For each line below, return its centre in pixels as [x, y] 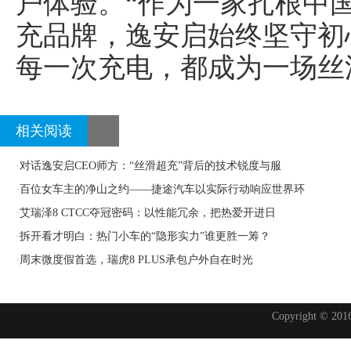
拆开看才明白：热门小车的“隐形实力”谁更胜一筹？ [145, 236]
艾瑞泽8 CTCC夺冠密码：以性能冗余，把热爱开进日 [148, 212]
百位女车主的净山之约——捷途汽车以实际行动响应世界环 [162, 189]
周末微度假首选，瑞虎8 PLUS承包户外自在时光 [136, 259]
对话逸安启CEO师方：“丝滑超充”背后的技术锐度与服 [150, 165]
